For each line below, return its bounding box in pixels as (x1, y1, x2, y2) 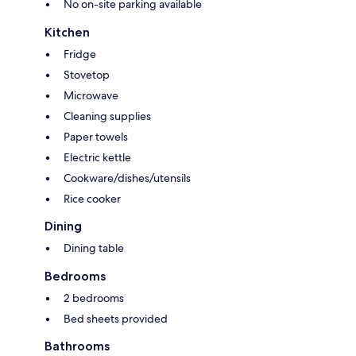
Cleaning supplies (64, 109, 151, 124)
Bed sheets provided (64, 311, 168, 327)
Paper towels (64, 130, 128, 145)
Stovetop (64, 68, 110, 83)
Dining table (64, 241, 124, 256)
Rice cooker (64, 192, 121, 207)
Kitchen (44, 25, 90, 41)
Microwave (64, 88, 118, 103)
